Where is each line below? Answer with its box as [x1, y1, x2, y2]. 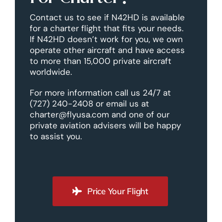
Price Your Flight [87, 185, 148, 196]
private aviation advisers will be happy [29, 119, 181, 131]
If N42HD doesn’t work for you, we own [29, 33, 183, 45]
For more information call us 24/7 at [29, 87, 171, 98]
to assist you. [29, 130, 82, 142]
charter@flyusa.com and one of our [29, 109, 169, 120]
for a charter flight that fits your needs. [29, 22, 186, 34]
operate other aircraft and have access [29, 44, 185, 55]
